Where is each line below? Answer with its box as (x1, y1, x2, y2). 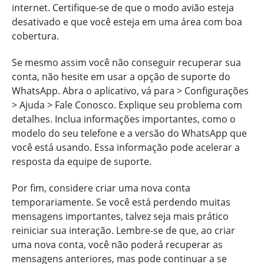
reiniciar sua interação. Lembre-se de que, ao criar (12, 223, 235, 237)
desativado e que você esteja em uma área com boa (12, 15, 242, 28)
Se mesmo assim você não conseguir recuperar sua (12, 55, 241, 69)
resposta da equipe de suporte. (12, 154, 151, 168)
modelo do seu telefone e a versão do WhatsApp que (12, 126, 247, 140)
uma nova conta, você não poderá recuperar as (12, 237, 223, 251)
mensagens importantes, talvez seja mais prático (12, 209, 229, 223)
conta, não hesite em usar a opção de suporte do (12, 70, 230, 83)
